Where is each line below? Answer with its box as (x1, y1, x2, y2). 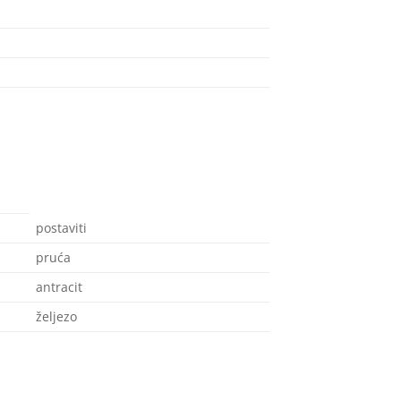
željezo (36, 307, 78, 325)
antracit (36, 277, 83, 295)
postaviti (36, 218, 88, 236)
